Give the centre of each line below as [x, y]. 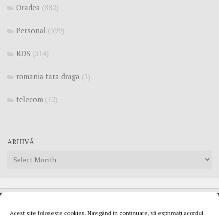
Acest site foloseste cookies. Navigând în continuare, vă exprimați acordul [107, 213]
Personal [31, 30]
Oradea [28, 7]
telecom [30, 99]
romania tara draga [48, 76]
